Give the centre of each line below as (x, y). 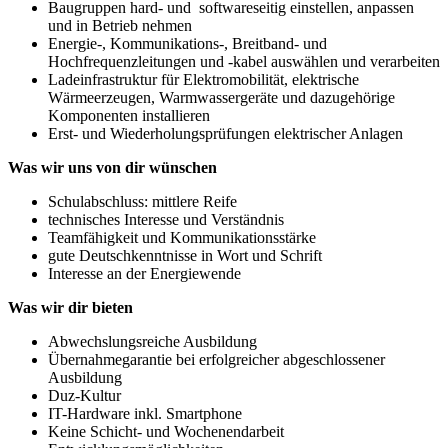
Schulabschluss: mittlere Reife (142, 202)
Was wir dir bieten (70, 308)
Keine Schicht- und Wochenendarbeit (166, 432)
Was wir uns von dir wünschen (112, 168)
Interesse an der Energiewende (144, 274)
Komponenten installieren (129, 116)
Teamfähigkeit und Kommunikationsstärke (182, 238)
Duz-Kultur (84, 396)
